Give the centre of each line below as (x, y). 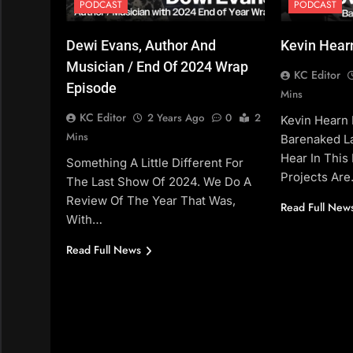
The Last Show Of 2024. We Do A (159, 182)
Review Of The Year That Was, (151, 201)
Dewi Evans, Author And (141, 46)
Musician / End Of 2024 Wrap (157, 67)
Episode (91, 88)
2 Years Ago (176, 118)
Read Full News (104, 250)
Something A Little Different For (155, 163)
